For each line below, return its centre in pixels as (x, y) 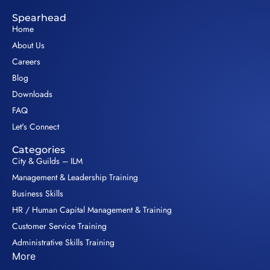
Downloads (32, 94)
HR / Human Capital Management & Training (92, 210)
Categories (39, 150)
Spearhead (39, 18)
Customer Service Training (59, 226)
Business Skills (38, 194)
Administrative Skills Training (63, 243)
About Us (28, 46)
